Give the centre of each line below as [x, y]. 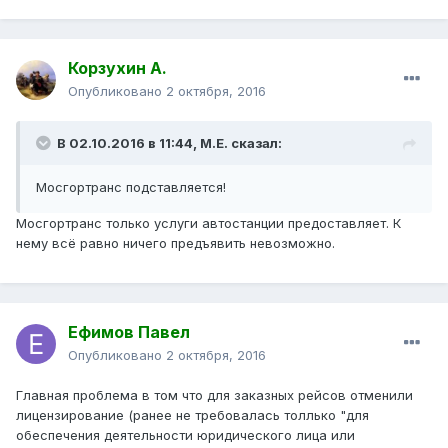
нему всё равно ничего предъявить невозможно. [175, 243]
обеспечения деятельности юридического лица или [185, 435]
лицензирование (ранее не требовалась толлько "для [192, 415]
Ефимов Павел [129, 332]
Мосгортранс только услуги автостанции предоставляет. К [208, 223]
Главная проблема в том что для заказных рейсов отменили [214, 395]
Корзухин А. [117, 68]
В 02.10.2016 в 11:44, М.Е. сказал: [169, 143]
